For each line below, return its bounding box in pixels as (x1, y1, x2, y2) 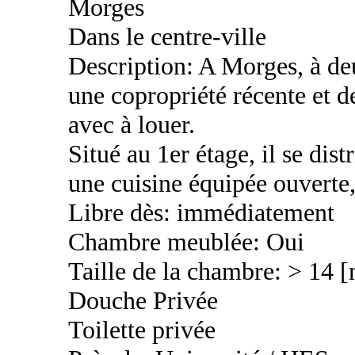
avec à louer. (68, 109, 195, 139)
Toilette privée (68, 315, 216, 344)
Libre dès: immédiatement (68, 197, 334, 227)
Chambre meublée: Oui (68, 227, 304, 256)
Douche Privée (68, 285, 218, 315)
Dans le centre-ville (68, 21, 266, 51)
